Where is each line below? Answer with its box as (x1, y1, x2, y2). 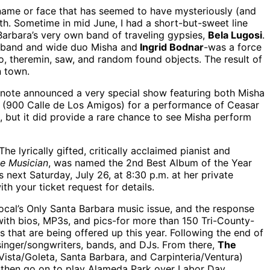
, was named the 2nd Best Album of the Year (48, 157, 252, 169)
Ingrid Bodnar (137, 41, 204, 54)
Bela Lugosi (208, 29, 262, 42)
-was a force (204, 41, 262, 54)
